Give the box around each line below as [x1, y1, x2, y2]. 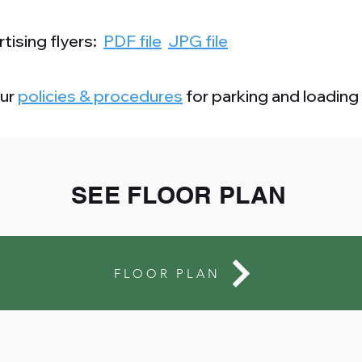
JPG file [168, 31, 228, 51]
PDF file [103, 31, 162, 51]
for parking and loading [183, 86, 359, 106]
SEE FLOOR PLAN [71, 180, 287, 209]
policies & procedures [18, 86, 183, 106]
